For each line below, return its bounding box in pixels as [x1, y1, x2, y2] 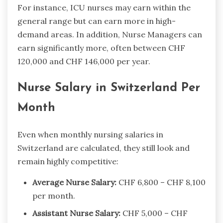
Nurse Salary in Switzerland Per [17, 82, 200, 94]
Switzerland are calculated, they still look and [17, 142, 190, 153]
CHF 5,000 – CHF [120, 208, 188, 218]
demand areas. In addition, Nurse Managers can [17, 29, 202, 39]
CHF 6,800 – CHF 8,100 [116, 177, 206, 187]
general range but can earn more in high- [17, 15, 176, 26]
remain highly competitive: [17, 156, 118, 166]
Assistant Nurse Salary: [32, 208, 120, 218]
